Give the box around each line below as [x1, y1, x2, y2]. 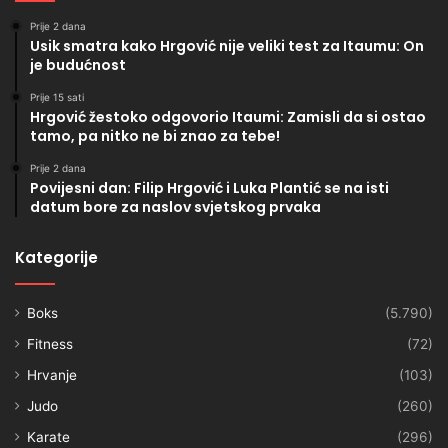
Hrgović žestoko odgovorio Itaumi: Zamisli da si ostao [30, 107, 426, 128]
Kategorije [15, 247, 98, 269]
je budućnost [30, 55, 126, 76]
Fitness [27, 336, 73, 353]
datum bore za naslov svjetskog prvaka [30, 197, 321, 218]
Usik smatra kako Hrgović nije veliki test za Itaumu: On [30, 36, 424, 57]
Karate [27, 429, 70, 446]
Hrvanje [27, 367, 77, 384]
